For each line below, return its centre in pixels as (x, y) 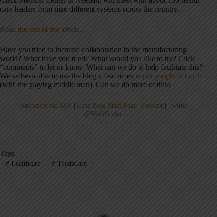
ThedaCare (71, 164)
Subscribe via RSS (46, 106)
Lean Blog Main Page (107, 106)
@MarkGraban (104, 114)
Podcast (152, 106)
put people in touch (172, 76)
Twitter (178, 106)
